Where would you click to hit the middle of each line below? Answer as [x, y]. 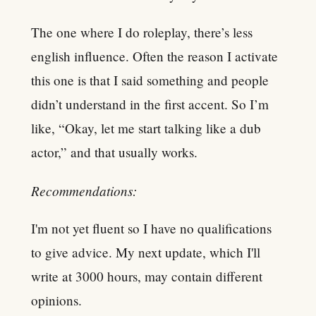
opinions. [56, 300]
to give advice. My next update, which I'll [146, 252]
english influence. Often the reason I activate [154, 56]
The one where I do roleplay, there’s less [142, 32]
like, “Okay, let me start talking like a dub [146, 128]
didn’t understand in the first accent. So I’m [150, 104]
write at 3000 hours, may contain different [147, 276]
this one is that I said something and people [150, 80]
